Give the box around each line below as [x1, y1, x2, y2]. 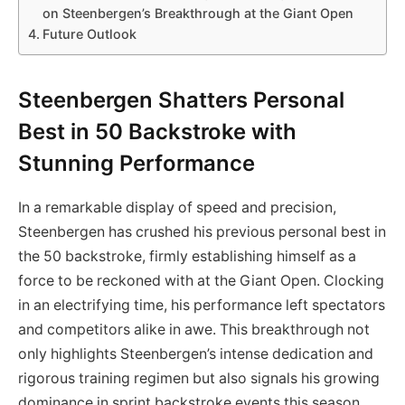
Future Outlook [42, 25, 137, 42]
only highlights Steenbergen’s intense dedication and [18, 344, 373, 363]
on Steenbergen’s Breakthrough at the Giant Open [42, 5, 353, 21]
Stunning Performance [18, 150, 255, 176]
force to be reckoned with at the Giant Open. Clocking [18, 271, 384, 289]
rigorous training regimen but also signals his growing [18, 369, 380, 387]
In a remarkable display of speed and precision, [18, 198, 336, 216]
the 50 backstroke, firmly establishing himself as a [18, 247, 356, 265]
